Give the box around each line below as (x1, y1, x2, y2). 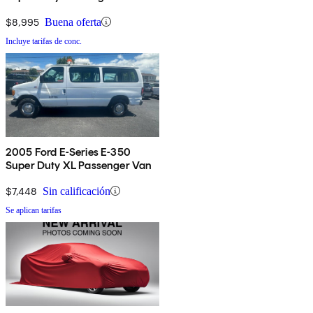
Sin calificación (43, 184, 110, 197)
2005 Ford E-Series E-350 (6, 145, 131, 159)
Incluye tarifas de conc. (6, 36, 82, 46)
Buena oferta (45, 15, 101, 28)
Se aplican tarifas (6, 205, 61, 215)
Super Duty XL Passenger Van (6, 158, 152, 172)
